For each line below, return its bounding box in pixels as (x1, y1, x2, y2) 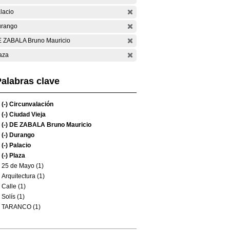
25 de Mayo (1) (2, 162, 44, 169)
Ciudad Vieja (8, 111, 46, 118)
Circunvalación (8, 101, 53, 108)
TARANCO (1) (2, 203, 41, 210)
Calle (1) (2, 183, 26, 190)
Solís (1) (2, 193, 25, 200)
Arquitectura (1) (2, 172, 45, 180)
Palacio (8, 142, 31, 149)
